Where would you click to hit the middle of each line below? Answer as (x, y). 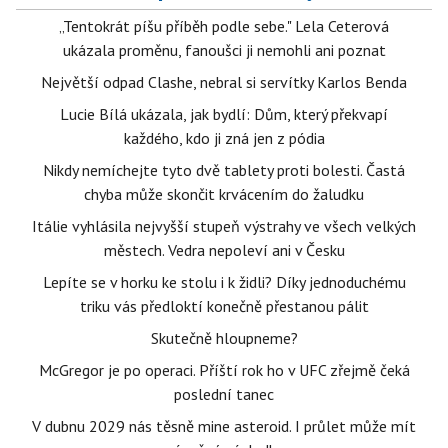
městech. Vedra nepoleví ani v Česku (224, 250)
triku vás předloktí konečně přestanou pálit (224, 306)
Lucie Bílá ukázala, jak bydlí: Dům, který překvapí (224, 114)
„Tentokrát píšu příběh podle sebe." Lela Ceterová (224, 26)
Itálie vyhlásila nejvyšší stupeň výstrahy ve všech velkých (224, 226)
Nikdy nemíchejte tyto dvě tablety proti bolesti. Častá (224, 170)
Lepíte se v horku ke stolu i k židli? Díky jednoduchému (224, 282)
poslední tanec (224, 394)
